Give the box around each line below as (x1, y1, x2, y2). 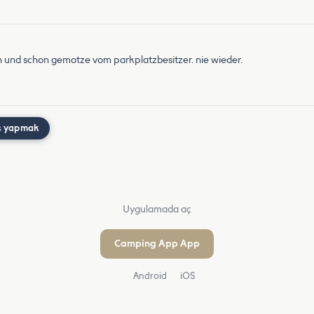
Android (130, 271, 167, 281)
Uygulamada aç (123, 203, 191, 215)
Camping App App (114, 238, 200, 250)
